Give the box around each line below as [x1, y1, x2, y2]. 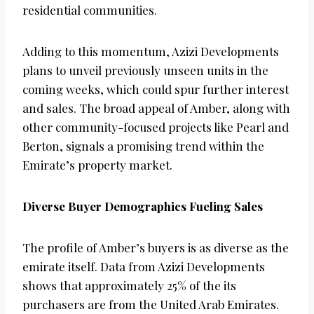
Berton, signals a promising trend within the [22, 138, 264, 154]
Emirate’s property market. [22, 157, 172, 173]
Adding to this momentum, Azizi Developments [22, 43, 279, 60]
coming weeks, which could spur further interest [22, 81, 289, 97]
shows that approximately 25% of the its [22, 278, 236, 294]
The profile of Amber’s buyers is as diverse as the [22, 240, 289, 256]
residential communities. [22, 2, 157, 18]
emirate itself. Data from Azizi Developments [22, 259, 265, 275]
